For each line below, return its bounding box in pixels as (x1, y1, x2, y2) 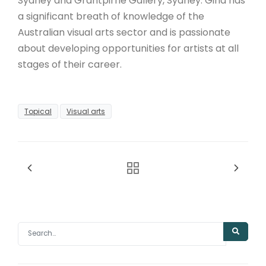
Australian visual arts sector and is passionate (18, 26, 230, 39)
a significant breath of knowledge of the (18, 9, 204, 23)
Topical (24, 106, 52, 116)
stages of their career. (18, 58, 122, 71)
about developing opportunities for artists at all (18, 42, 239, 55)
